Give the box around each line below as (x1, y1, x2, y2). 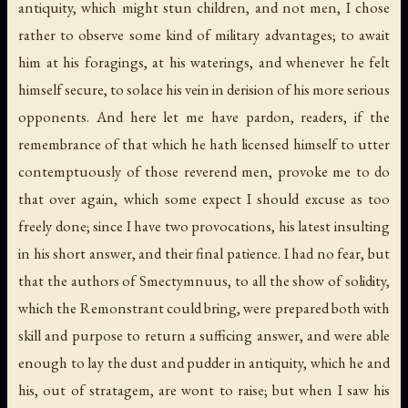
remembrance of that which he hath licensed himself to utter (18, 134, 390, 155)
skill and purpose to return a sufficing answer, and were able (18, 325, 390, 346)
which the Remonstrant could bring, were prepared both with (18, 298, 390, 319)
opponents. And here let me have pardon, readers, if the (18, 107, 390, 127)
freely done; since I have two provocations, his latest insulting (18, 216, 390, 237)
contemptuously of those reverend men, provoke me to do (18, 161, 390, 182)
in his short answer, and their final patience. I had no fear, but (18, 243, 390, 264)
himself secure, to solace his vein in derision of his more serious (18, 79, 390, 100)
